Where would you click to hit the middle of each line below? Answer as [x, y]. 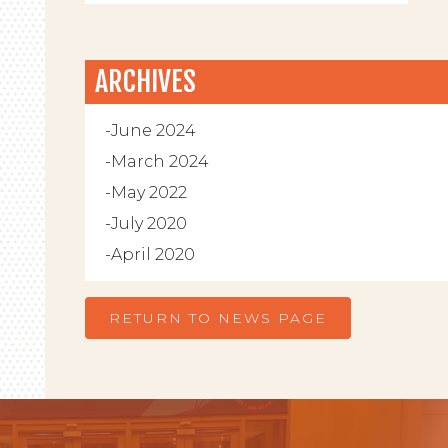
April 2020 [152, 254]
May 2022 [148, 192]
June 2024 [153, 130]
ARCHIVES [145, 81]
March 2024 [159, 161]
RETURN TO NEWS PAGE [217, 318]
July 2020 [148, 223]
